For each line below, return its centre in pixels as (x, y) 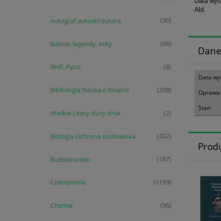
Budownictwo (70, 159)
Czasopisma (68, 182)
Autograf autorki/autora (85, 20)
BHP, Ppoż (65, 67)
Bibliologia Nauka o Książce (90, 90)
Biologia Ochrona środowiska (93, 136)
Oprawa (209, 93)
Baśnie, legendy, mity (81, 44)
